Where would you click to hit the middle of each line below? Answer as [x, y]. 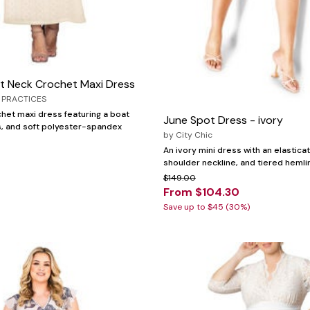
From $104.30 [201, 192]
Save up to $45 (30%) [207, 207]
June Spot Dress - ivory [223, 120]
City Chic [194, 135]
